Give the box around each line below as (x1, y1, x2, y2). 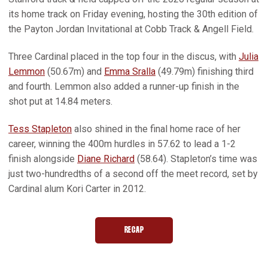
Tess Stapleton (8, 123, 72, 135)
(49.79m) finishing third (156, 65, 254, 77)
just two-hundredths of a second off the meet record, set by (8, 167, 258, 179)
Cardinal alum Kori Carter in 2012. (8, 182, 146, 194)
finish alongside (8, 153, 77, 165)
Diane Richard (77, 153, 135, 165)
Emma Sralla (104, 65, 156, 77)
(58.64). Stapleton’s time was (135, 153, 257, 165)
